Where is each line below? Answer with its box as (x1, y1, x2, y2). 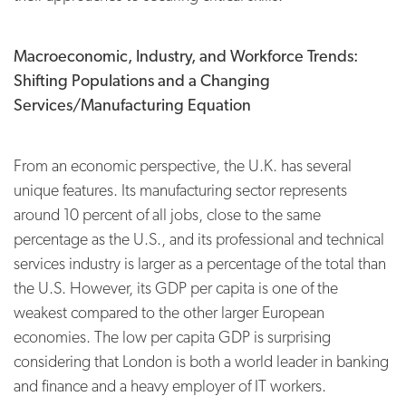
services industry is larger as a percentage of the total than (14, 253, 386, 273)
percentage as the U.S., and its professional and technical (14, 228, 384, 248)
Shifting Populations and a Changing (14, 70, 270, 90)
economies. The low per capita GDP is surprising (14, 326, 331, 346)
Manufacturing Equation (81, 94, 251, 114)
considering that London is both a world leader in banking (14, 351, 389, 371)
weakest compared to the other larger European (14, 302, 324, 322)
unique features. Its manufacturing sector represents (14, 179, 347, 199)
